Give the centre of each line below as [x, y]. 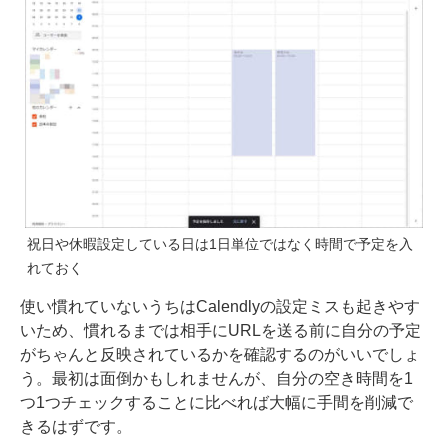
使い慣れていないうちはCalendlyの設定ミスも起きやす [220, 306]
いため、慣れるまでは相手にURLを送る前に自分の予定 [220, 330]
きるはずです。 [76, 426]
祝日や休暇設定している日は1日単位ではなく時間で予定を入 [220, 243]
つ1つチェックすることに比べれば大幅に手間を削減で [216, 402]
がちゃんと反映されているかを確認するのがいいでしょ [220, 354]
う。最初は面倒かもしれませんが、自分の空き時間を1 [216, 378]
